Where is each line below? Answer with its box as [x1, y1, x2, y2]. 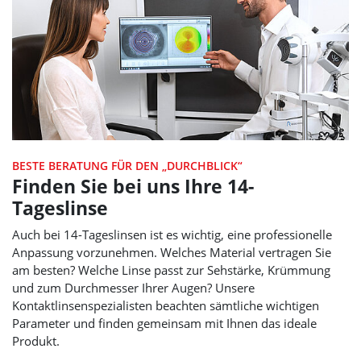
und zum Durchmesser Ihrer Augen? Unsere [12, 280, 255, 297]
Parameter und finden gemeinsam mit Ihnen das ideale [12, 315, 317, 332]
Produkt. [12, 333, 60, 350]
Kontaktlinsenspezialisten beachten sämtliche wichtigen [12, 297, 319, 314]
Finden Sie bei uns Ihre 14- [12, 173, 254, 200]
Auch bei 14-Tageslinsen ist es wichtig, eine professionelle [12, 226, 332, 243]
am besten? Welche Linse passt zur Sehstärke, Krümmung [12, 262, 330, 279]
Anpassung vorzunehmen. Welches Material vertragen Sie [12, 244, 331, 261]
